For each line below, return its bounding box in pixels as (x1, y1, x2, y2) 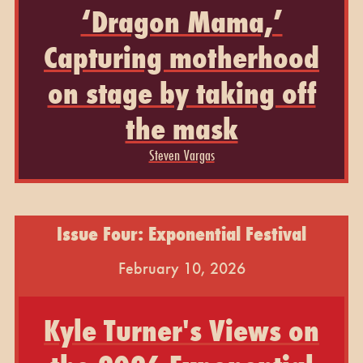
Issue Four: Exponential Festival (57, 220, 306, 247)
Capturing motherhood (44, 37, 319, 77)
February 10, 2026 (117, 257, 246, 279)
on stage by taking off (47, 73, 316, 113)
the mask (125, 109, 238, 148)
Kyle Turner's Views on (44, 310, 319, 350)
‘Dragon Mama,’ (80, 2, 283, 41)
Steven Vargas (148, 143, 215, 165)
